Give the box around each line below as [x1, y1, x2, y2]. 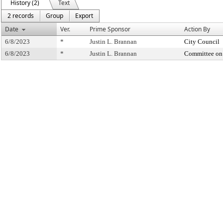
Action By [184, 25, 210, 33]
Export [75, 11, 93, 20]
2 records [7, 11, 34, 20]
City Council [184, 38, 220, 45]
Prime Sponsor [90, 25, 130, 33]
